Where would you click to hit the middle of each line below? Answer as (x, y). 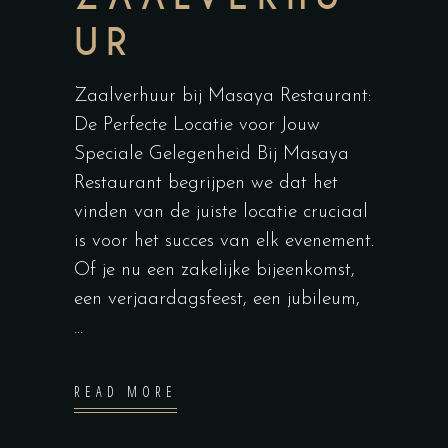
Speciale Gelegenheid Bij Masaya (211, 155)
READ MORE (126, 392)
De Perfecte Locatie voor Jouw (197, 126)
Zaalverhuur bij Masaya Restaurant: (222, 97)
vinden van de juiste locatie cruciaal (221, 213)
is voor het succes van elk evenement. (224, 242)
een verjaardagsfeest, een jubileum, (217, 300)
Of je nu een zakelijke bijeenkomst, (214, 271)
